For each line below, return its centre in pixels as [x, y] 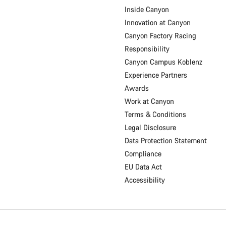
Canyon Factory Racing [160, 36]
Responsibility [147, 49]
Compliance [143, 154]
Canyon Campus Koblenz [163, 62]
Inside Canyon [147, 10]
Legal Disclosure [150, 128]
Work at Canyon [149, 101]
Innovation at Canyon [157, 23]
